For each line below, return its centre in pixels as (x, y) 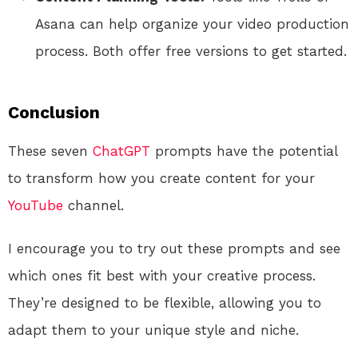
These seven (50, 151)
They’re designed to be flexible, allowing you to (165, 302)
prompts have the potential (244, 151)
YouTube (36, 205)
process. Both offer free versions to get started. (191, 51)
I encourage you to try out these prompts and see (174, 248)
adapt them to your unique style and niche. (153, 330)
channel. (93, 205)
